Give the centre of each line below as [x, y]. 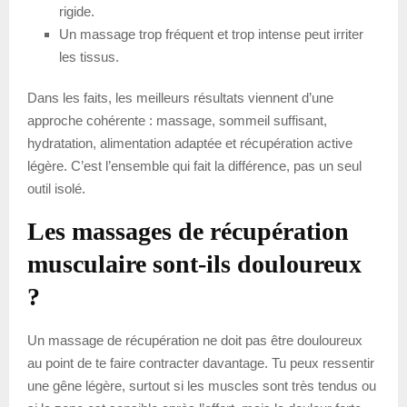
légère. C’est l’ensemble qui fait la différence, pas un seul [194, 166]
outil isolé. [56, 189]
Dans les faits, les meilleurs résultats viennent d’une [180, 98]
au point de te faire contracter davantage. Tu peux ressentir [201, 363]
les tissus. [89, 57]
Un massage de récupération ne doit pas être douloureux [195, 341]
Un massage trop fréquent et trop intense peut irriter [211, 35]
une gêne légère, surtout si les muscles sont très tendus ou [202, 386]
